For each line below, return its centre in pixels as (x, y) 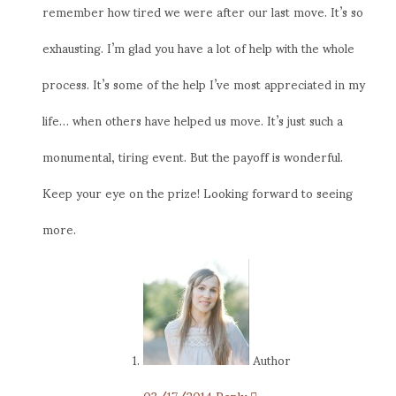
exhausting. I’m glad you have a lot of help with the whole (198, 47)
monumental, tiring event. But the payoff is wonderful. (193, 156)
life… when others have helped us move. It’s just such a (193, 119)
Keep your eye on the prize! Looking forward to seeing (198, 192)
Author (272, 359)
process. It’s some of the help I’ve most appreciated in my (204, 83)
